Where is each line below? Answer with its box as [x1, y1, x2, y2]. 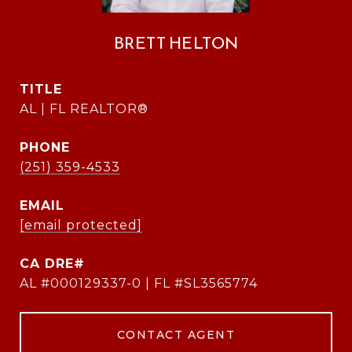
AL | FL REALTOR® [20, 101, 148, 116]
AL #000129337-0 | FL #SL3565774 [20, 276, 258, 291]
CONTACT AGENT [116, 328, 236, 342]
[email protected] [20, 218, 142, 233]
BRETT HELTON [113, 31, 239, 55]
